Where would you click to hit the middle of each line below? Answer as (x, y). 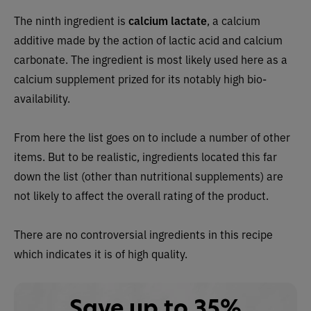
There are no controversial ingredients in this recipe (143, 234)
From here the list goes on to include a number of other (152, 136)
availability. (42, 98)
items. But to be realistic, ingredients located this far (145, 156)
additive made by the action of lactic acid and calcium (148, 39)
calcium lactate (168, 20)
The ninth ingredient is (71, 20)
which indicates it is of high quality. (101, 253)
